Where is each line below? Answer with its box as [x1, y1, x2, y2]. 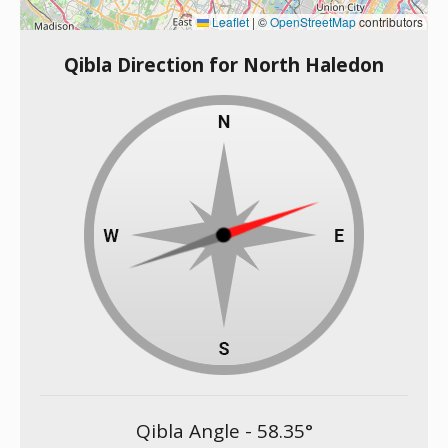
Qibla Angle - [135, 418, 257, 444]
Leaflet [209, 13, 249, 30]
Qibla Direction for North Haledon [64, 52, 384, 78]
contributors [356, 13, 423, 30]
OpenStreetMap [270, 13, 356, 30]
